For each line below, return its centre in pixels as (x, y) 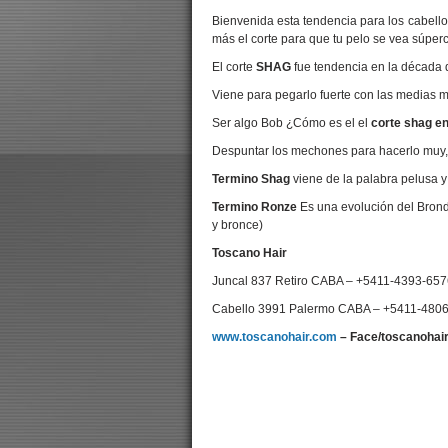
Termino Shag (252, 179)
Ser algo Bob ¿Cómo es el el (291, 123)
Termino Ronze (256, 207)
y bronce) (237, 225)
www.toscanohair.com (274, 337)
